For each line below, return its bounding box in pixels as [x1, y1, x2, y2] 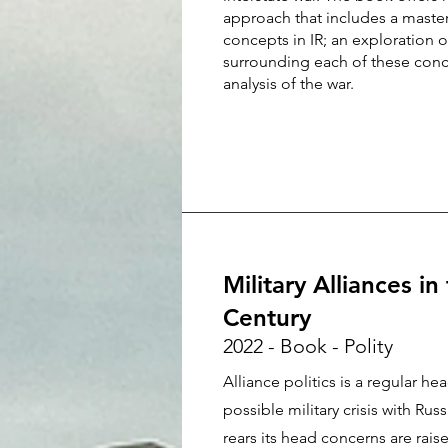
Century [223, 303, 311, 332]
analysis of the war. [223, 74, 354, 93]
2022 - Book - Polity [223, 334, 393, 358]
